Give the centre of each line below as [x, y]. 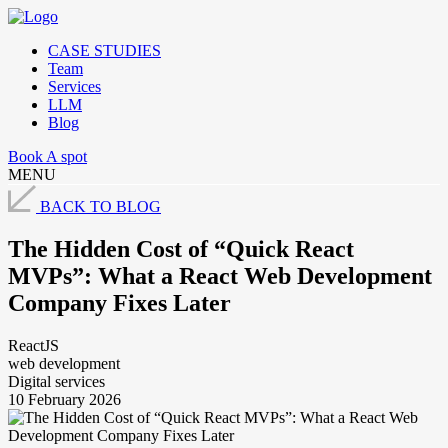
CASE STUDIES [104, 50]
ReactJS [33, 345]
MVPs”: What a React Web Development [220, 275]
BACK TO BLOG [100, 206]
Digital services [56, 381]
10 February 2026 [64, 399]
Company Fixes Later [119, 302]
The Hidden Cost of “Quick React [181, 248]
